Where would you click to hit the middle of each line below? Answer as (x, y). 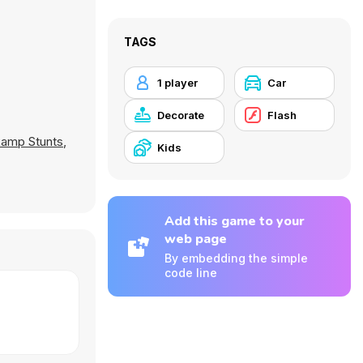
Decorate (181, 115)
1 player (177, 83)
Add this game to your (235, 221)
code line (191, 273)
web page (196, 239)
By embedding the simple (236, 258)
